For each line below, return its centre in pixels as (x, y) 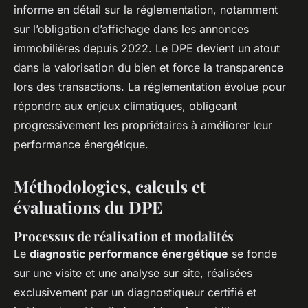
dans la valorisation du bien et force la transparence (148, 68)
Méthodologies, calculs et (110, 187)
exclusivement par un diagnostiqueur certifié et (135, 293)
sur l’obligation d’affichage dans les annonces (131, 29)
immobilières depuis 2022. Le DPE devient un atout (147, 48)
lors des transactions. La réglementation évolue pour (150, 87)
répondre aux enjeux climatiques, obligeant (125, 106)
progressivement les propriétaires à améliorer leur (143, 125)
